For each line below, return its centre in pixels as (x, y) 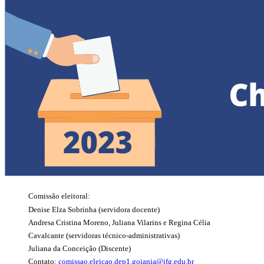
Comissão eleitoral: (59, 196)
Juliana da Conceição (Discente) (80, 249)
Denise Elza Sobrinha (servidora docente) (94, 209)
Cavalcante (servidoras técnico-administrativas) (104, 236)
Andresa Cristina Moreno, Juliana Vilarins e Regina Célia (119, 222)
